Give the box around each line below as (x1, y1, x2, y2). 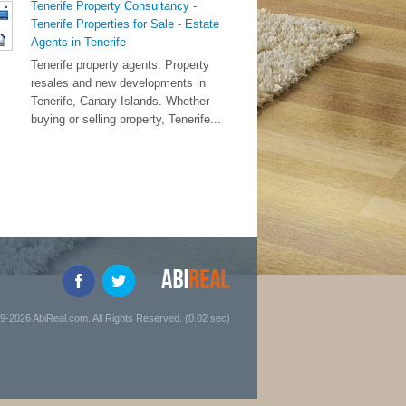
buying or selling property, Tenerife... (31, 112, 221, 126)
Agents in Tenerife (31, 35, 126, 49)
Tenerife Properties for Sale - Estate (31, 17, 219, 31)
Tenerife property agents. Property (31, 58, 209, 72)
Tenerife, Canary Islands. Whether (31, 94, 209, 108)
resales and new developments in (31, 76, 206, 90)
